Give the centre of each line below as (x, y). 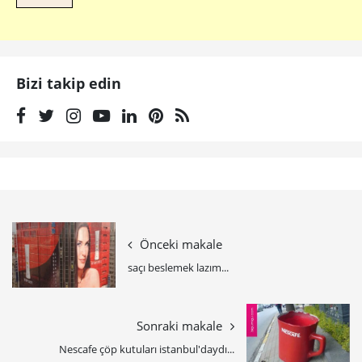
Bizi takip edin (69, 83)
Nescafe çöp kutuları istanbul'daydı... (147, 349)
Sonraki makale (179, 326)
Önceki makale (181, 244)
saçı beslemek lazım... (178, 267)
